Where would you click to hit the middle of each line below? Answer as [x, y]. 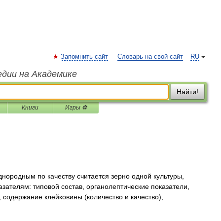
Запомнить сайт [84, 57]
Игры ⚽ [76, 108]
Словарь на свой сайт [150, 57]
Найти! [187, 92]
